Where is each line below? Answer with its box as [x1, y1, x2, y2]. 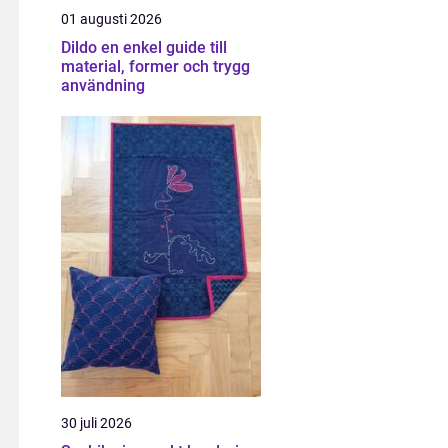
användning [61, 76, 145, 95]
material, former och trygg [61, 57, 250, 76]
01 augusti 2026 [61, 11, 162, 27]
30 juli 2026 [61, 415, 132, 431]
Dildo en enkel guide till [61, 38, 101, 57]
